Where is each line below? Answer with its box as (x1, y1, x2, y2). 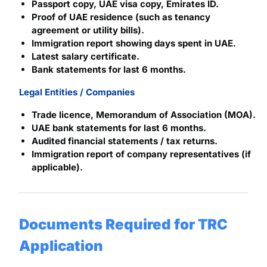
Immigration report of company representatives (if (31, 148, 251, 160)
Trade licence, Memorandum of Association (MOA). (31, 108, 256, 120)
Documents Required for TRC (18, 215, 228, 233)
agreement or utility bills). (31, 24, 144, 36)
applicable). (31, 161, 83, 173)
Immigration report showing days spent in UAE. (31, 37, 236, 49)
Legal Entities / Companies (18, 86, 135, 98)
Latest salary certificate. (31, 50, 139, 62)
